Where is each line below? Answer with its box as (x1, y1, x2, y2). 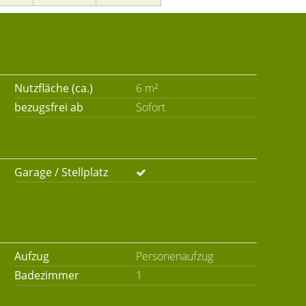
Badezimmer (14, 268, 79, 283)
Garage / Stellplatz (14, 165, 108, 180)
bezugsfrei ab (14, 100, 83, 115)
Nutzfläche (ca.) (14, 81, 93, 96)
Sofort (135, 100, 165, 115)
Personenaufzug (135, 249, 213, 264)
